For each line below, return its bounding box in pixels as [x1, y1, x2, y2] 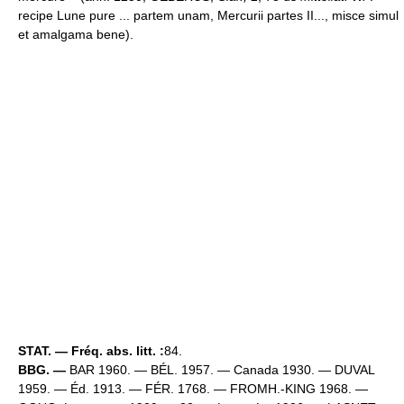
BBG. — [18, 363, 66, 378]
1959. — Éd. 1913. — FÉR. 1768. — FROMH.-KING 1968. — [18, 381, 368, 397]
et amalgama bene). [18, 27, 133, 42]
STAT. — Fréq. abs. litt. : [18, 344, 164, 359]
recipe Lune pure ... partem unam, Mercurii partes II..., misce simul [18, 8, 399, 23]
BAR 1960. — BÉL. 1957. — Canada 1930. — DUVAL [66, 363, 374, 378]
